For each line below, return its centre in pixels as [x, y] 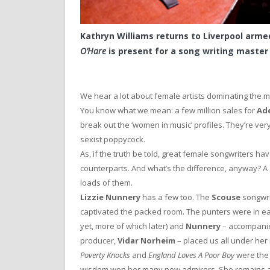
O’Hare [93, 51]
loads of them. [106, 183]
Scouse [226, 197]
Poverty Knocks [105, 255]
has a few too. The [176, 197]
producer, [99, 241]
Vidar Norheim [146, 241]
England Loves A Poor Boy [191, 255]
